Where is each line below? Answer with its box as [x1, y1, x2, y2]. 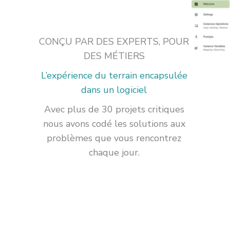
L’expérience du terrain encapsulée [41, 69, 187, 82]
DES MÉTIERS [83, 50, 145, 63]
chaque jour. [88, 146, 140, 159]
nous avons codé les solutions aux [43, 118, 185, 130]
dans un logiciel [81, 84, 147, 97]
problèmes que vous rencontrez [47, 132, 181, 145]
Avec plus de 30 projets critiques [44, 103, 184, 116]
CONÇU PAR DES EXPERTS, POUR [39, 35, 189, 48]
